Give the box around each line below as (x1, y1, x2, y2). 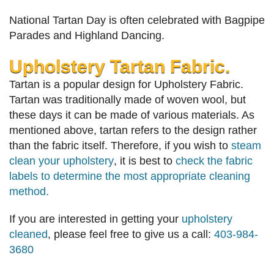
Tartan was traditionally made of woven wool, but (9, 94, 246, 106)
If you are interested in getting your (9, 213, 182, 226)
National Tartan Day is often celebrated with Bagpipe (9, 14, 265, 27)
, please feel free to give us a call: (48, 228, 214, 241)
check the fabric (176, 155, 253, 168)
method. (9, 185, 49, 198)
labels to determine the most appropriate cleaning (9, 170, 250, 183)
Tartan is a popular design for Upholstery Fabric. (9, 78, 243, 91)
